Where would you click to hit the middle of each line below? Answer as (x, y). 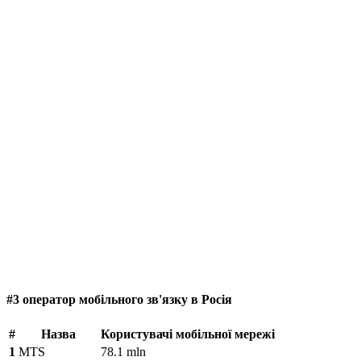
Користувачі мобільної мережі (188, 334)
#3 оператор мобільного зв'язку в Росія (119, 300)
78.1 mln (123, 351)
